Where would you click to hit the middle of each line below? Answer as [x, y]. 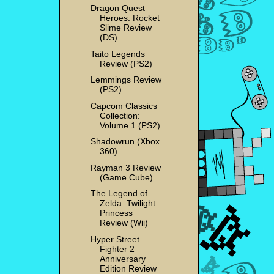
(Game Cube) [126, 177]
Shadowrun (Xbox [125, 142]
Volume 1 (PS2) [130, 125]
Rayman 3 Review [125, 167]
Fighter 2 [117, 249]
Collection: [120, 115]
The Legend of [119, 194]
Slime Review [125, 28]
